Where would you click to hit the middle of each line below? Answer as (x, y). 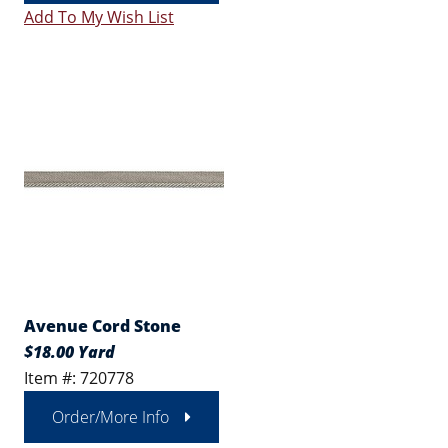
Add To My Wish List (99, 17)
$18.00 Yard (69, 352)
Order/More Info (110, 417)
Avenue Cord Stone (102, 326)
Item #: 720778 (79, 378)
